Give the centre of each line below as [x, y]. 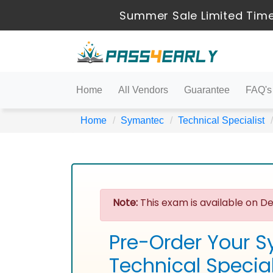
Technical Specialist [221, 120]
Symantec [142, 120]
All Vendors [143, 90]
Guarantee [207, 90]
